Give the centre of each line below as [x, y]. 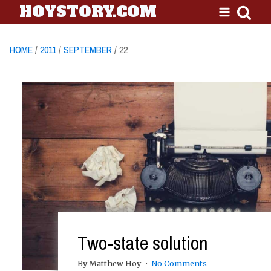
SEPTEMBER [88, 50]
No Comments [179, 263]
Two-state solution [143, 243]
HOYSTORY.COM [88, 12]
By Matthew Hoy [110, 263]
